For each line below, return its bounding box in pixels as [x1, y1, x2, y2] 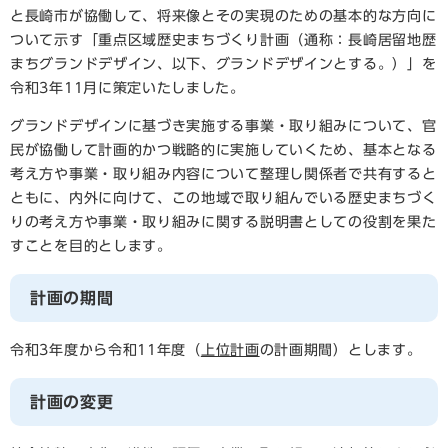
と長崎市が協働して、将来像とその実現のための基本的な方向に [10, 9, 437, 24]
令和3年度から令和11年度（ [10, 343, 201, 358]
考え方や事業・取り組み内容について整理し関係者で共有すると [10, 167, 437, 182]
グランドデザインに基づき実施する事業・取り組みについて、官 [10, 119, 437, 134]
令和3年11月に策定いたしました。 [10, 81, 245, 96]
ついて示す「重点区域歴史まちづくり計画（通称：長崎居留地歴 [10, 33, 437, 48]
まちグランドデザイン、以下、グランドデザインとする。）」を [10, 57, 437, 72]
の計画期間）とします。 [259, 343, 422, 358]
